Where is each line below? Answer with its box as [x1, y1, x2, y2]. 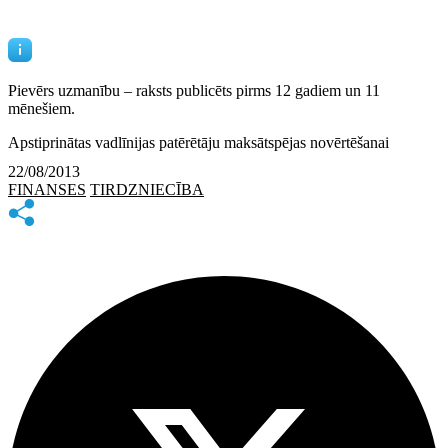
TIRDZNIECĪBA [90, 180, 204, 198]
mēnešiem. [8, 100, 75, 117]
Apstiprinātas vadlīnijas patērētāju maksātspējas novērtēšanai [8, 134, 389, 151]
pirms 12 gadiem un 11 [236, 82, 380, 99]
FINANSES [8, 180, 86, 198]
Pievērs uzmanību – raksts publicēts [8, 82, 236, 99]
